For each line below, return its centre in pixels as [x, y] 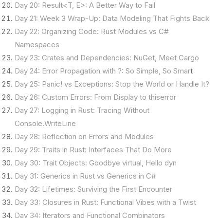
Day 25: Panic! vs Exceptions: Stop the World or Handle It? [112, 84]
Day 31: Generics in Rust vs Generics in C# [85, 176]
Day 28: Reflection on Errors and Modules [84, 136]
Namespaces [37, 45]
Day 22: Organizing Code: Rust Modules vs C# [92, 31]
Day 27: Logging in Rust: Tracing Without [82, 110]
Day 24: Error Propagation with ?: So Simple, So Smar [102, 71]
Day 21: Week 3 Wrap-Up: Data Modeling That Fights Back [112, 18]
